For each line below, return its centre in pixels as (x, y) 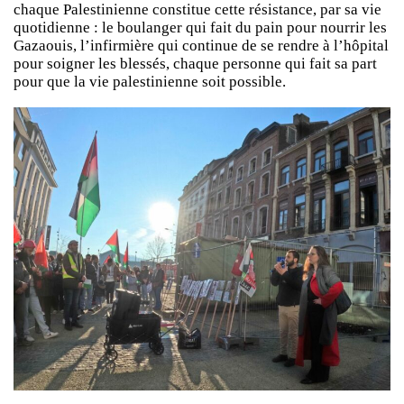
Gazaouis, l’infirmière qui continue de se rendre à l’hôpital (201, 46)
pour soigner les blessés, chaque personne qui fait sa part (195, 64)
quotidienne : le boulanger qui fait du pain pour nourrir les (200, 28)
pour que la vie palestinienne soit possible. (150, 82)
